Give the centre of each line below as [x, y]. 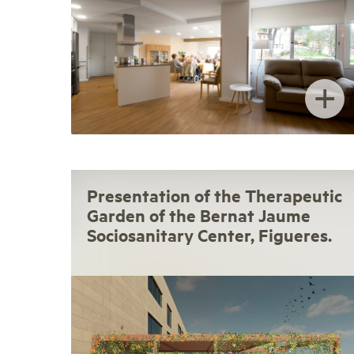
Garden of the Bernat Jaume [199, 216]
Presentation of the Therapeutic [215, 196]
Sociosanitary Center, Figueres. [209, 235]
